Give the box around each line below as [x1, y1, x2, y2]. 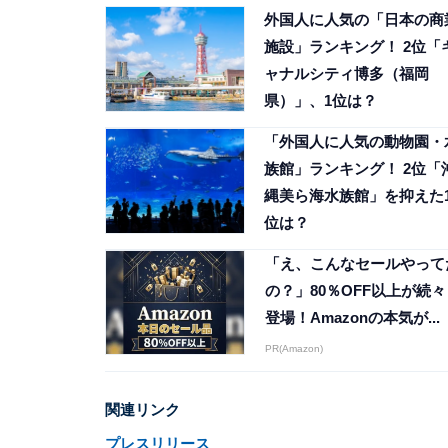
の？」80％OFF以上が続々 [264, 281, 446, 299]
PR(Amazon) [264, 343, 323, 355]
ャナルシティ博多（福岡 [263, 64, 429, 82]
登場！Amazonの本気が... [264, 308, 440, 326]
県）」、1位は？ [263, 91, 377, 109]
